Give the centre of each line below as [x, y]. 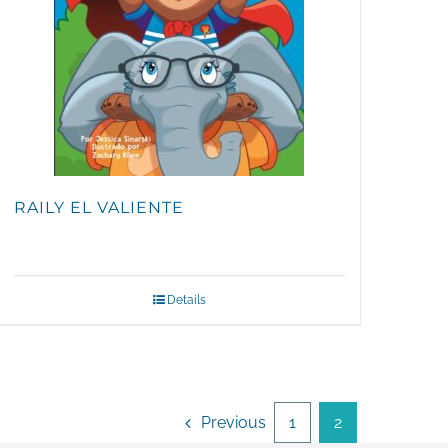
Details [186, 300]
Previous [233, 423]
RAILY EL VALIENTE [98, 207]
